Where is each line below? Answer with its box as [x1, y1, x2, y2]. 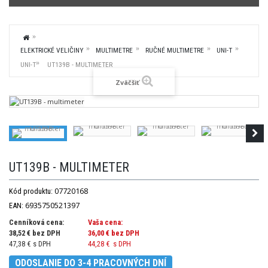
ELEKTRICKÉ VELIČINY [20, 46, 83, 54]
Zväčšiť [115, 78, 139, 87]
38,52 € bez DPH [9, 229, 60, 238]
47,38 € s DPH [9, 239, 51, 249]
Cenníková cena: [9, 218, 64, 227]
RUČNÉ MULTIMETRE [145, 46, 204, 54]
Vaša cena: [88, 218, 123, 227]
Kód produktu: [9, 187, 53, 196]
